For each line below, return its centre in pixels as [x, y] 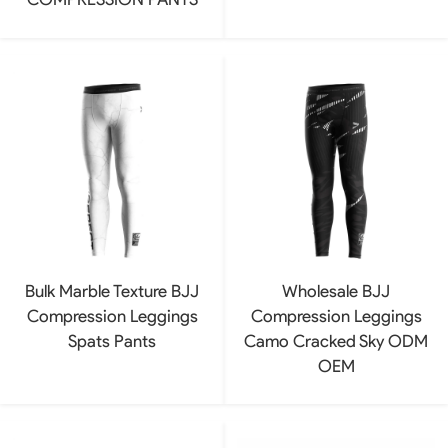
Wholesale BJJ [336, 290]
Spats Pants [112, 340]
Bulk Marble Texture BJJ [112, 290]
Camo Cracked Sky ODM [336, 340]
